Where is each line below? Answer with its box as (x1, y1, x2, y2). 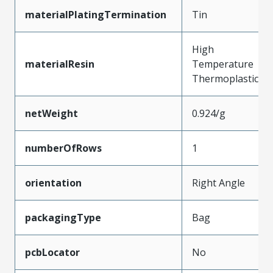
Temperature (192, 57, 253, 71)
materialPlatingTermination (25, 7, 166, 21)
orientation (25, 175, 82, 190)
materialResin (25, 57, 94, 71)
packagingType (25, 210, 101, 224)
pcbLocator (25, 245, 80, 259)
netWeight (25, 106, 78, 120)
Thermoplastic (192, 71, 258, 85)
